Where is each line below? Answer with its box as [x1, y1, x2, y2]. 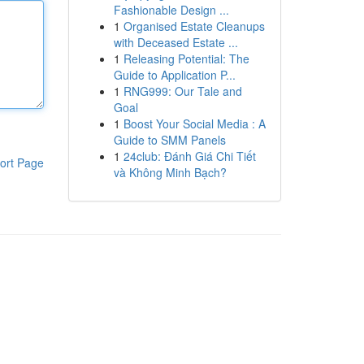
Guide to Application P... [113, 67, 236, 83]
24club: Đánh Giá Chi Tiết [123, 148, 256, 164]
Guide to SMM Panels [113, 132, 226, 148]
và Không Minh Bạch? [113, 164, 227, 180]
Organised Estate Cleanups [123, 18, 265, 34]
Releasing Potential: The [123, 50, 249, 67]
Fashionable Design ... [113, 2, 229, 18]
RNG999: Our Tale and [123, 83, 242, 99]
